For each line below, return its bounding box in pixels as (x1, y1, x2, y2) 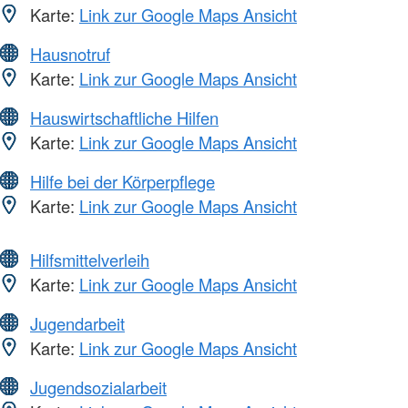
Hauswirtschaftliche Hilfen (30, 105, 219, 129)
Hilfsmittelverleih (30, 247, 149, 271)
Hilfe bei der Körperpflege (30, 168, 215, 193)
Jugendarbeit (30, 311, 125, 335)
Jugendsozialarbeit (30, 374, 167, 399)
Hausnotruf (30, 41, 110, 66)
